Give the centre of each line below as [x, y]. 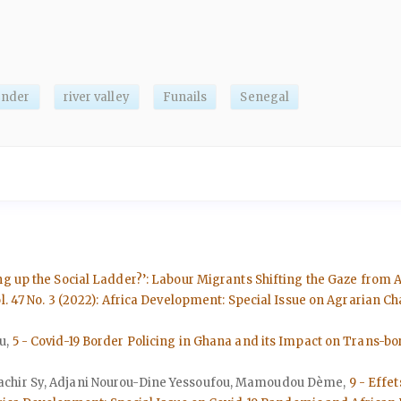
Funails [185, 97]
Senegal [265, 97]
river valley [96, 97]
